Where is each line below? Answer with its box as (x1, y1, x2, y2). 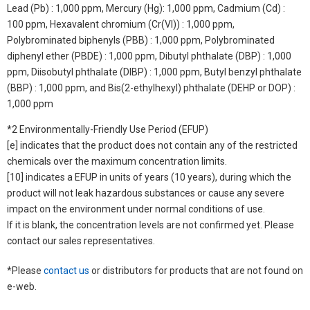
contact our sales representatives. (7, 235, 155, 246)
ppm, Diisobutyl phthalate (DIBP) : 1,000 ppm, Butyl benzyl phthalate (7, 66, 302, 77)
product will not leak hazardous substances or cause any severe (7, 187, 284, 199)
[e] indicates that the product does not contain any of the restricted (7, 139, 298, 151)
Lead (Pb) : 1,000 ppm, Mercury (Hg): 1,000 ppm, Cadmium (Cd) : (7, 2, 285, 14)
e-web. (7, 280, 37, 292)
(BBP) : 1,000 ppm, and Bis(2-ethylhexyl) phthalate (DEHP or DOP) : (7, 82, 295, 93)
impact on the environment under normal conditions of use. (7, 203, 265, 215)
